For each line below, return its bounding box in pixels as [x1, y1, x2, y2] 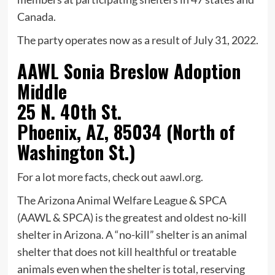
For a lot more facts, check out [17, 170, 160, 184]
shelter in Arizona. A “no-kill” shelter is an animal [17, 228, 247, 241]
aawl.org [159, 170, 201, 184]
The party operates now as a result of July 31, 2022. [17, 33, 258, 47]
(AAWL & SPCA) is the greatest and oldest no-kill [17, 211, 247, 224]
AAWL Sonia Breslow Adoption [17, 57, 241, 85]
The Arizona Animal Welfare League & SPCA [17, 193, 227, 207]
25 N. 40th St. [17, 98, 122, 125]
